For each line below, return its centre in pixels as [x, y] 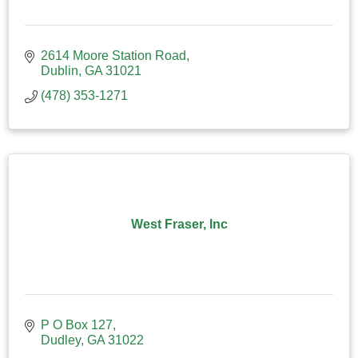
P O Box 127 [77, 324]
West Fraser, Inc [179, 224]
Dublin [60, 70]
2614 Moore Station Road [113, 55]
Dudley [61, 340]
